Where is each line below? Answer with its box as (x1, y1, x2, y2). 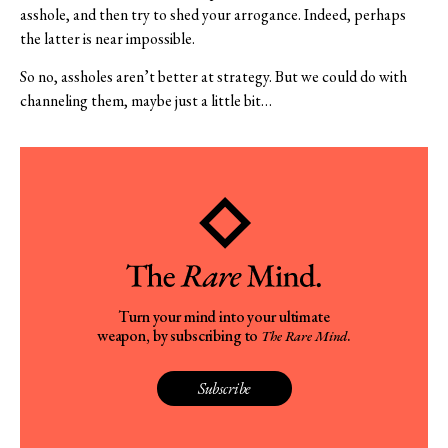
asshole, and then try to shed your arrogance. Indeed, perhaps (20, 3, 406, 25)
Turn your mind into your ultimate (118, 306, 330, 328)
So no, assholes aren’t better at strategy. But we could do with (20, 65, 407, 87)
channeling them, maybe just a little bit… (20, 89, 272, 111)
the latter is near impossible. (20, 27, 195, 49)
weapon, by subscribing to (96, 325, 262, 347)
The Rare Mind (261, 327, 348, 346)
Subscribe (197, 378, 251, 400)
